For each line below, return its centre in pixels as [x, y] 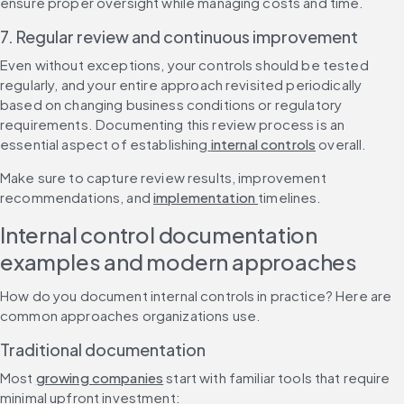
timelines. [290, 197]
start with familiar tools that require [277, 377]
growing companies [100, 377]
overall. [341, 143]
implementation [206, 197]
